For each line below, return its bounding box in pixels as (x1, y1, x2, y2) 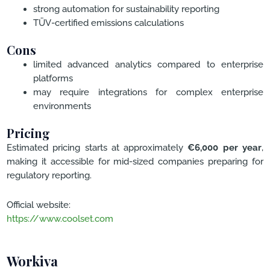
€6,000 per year (187, 142, 262, 153)
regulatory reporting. (7, 170, 92, 181)
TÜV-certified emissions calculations (33, 17, 184, 28)
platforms (33, 73, 73, 84)
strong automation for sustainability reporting (33, 4, 219, 14)
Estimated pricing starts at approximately (7, 142, 188, 153)
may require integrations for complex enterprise (33, 87, 263, 98)
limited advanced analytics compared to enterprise (33, 59, 263, 70)
